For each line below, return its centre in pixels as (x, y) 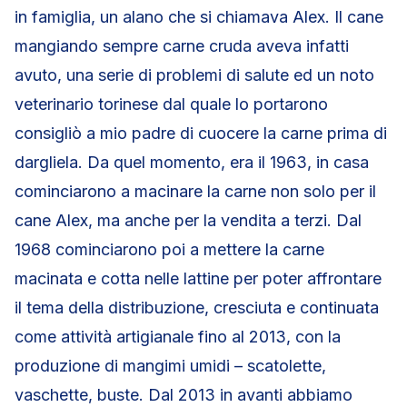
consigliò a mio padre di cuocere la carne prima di (201, 133)
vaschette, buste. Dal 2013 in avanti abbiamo (184, 395)
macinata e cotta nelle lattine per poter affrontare (198, 278)
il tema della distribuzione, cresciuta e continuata (197, 308)
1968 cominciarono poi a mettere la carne (169, 249)
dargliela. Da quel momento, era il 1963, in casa (192, 162)
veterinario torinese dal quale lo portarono (171, 104)
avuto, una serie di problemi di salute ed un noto (194, 75)
